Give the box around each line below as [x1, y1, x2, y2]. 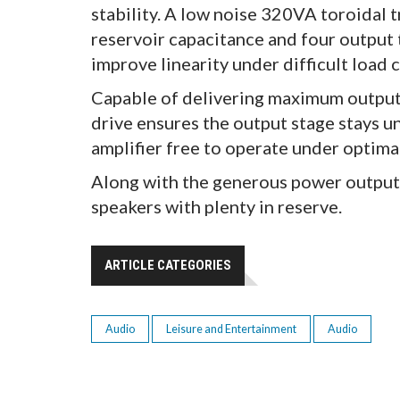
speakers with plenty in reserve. [91, 196, 342, 217]
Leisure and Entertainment [166, 322, 296, 336]
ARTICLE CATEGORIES [104, 257, 231, 273]
